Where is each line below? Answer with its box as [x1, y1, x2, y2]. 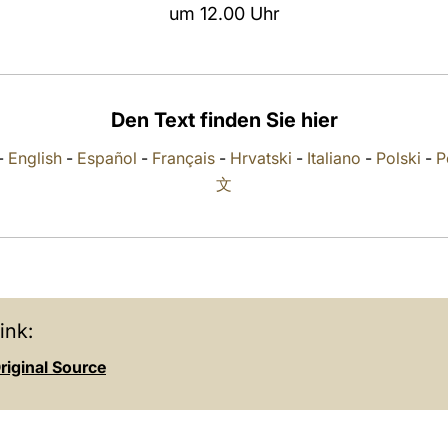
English [8, 148, 62, 168]
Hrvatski [230, 148, 292, 168]
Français [152, 148, 215, 168]
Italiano [307, 148, 361, 168]
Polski [376, 148, 421, 168]
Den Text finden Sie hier [110, 108, 338, 132]
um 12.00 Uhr [168, 3, 280, 24]
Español [77, 148, 137, 168]
